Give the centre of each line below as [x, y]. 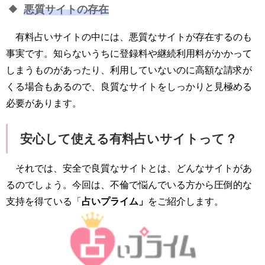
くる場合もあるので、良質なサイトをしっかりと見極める [129, 86]
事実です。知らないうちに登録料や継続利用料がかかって [129, 53]
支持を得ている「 [44, 201]
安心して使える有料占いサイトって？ [128, 138]
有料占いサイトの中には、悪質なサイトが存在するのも [134, 37]
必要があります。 [44, 103]
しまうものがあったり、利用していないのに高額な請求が [129, 70]
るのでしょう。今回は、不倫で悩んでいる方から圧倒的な [129, 185]
